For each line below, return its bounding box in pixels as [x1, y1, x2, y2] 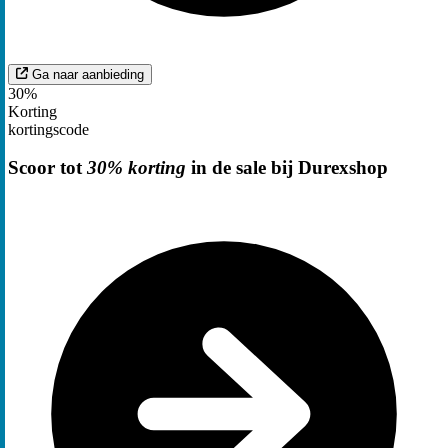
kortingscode [8, 120, 89, 138]
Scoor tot [8, 157, 87, 179]
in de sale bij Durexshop [186, 157, 388, 179]
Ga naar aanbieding [32, 66, 144, 82]
